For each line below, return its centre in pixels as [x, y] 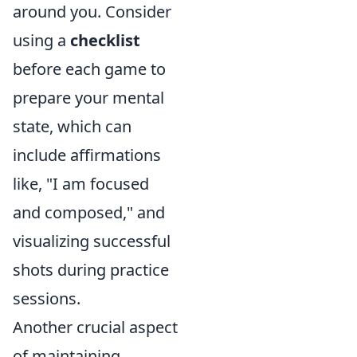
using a [41, 40]
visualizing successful [92, 241]
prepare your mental [88, 98]
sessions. [47, 298]
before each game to [89, 69]
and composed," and [89, 212]
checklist [105, 40]
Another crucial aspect [95, 327]
